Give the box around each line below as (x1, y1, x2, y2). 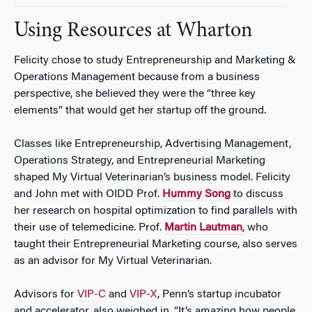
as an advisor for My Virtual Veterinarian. (14, 256, 212, 267)
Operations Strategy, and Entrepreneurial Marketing (14, 155, 265, 167)
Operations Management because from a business (14, 72, 260, 84)
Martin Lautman (164, 222, 242, 234)
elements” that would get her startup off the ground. (14, 105, 266, 117)
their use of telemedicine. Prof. (14, 222, 164, 234)
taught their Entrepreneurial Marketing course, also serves (14, 239, 297, 251)
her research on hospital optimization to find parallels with (14, 205, 297, 217)
